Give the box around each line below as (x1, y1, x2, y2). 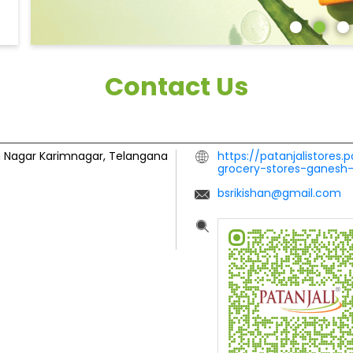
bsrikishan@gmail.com (217, 185, 341, 202)
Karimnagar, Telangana (39, 148, 168, 165)
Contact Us (105, 69, 248, 105)
